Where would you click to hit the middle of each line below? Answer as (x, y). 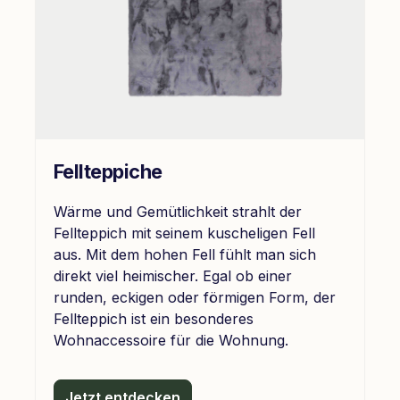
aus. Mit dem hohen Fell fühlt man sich (185, 254)
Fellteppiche (108, 171)
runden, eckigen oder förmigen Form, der (195, 297)
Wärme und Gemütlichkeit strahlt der (178, 211)
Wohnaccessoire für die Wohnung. (171, 340)
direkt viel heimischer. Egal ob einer (173, 275)
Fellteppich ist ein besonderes (154, 318)
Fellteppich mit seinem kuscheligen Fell (184, 233)
